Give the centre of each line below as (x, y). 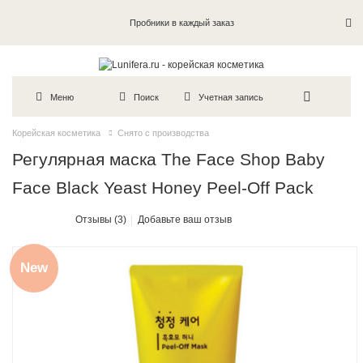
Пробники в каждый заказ (181, 23)
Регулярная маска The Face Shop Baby (169, 160)
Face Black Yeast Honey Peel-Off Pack (163, 188)
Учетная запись (231, 97)
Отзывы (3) (101, 220)
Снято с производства (163, 133)
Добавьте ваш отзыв (185, 220)
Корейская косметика (56, 133)
